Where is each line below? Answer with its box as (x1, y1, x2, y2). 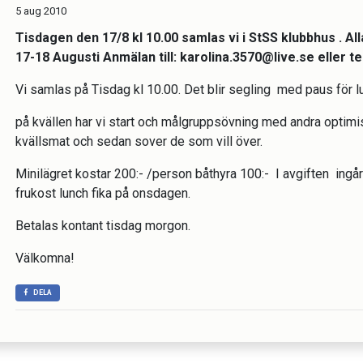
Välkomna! (15, 250, 75, 266)
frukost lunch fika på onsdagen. (15, 186, 190, 201)
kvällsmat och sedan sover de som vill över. (15, 134, 266, 149)
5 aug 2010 (15, 5, 66, 17)
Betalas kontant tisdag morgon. (15, 218, 190, 233)
